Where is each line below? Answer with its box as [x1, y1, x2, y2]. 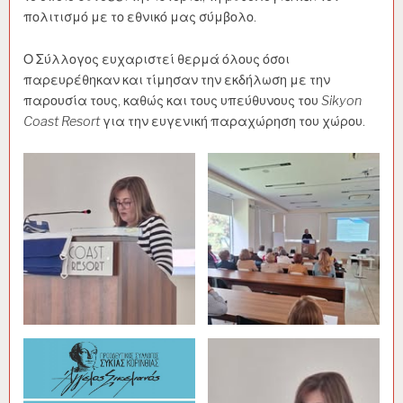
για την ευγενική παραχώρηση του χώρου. [103, 112, 365, 130]
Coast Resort [23, 112, 103, 130]
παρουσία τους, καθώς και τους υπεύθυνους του [23, 92, 321, 109]
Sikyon [321, 92, 362, 109]
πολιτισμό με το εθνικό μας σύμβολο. [23, 8, 256, 25]
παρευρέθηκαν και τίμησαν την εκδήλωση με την [23, 71, 330, 88]
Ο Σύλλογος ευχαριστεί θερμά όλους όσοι [23, 50, 290, 67]
